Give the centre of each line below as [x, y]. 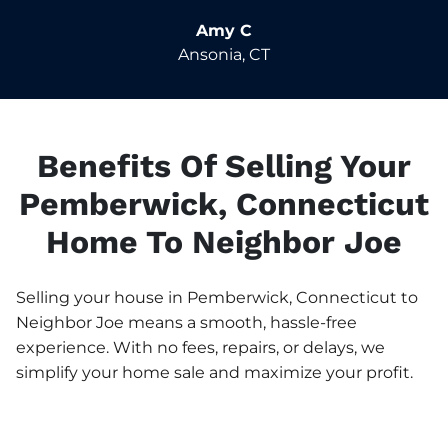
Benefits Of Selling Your [224, 165]
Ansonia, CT [224, 54]
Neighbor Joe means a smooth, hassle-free [186, 322]
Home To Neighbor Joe [224, 241]
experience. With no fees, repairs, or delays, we [200, 347]
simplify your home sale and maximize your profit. [214, 372]
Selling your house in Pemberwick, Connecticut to [217, 297]
